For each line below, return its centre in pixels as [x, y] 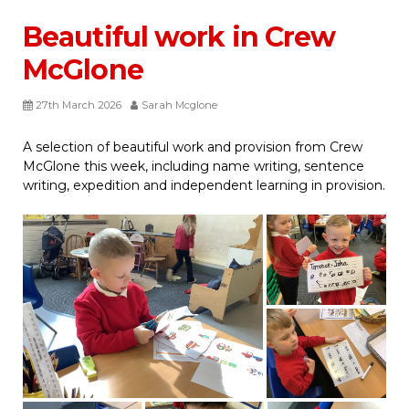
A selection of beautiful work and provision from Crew [193, 147]
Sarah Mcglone [179, 105]
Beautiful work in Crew [179, 37]
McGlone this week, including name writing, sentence [194, 167]
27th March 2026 [79, 105]
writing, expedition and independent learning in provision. [204, 186]
